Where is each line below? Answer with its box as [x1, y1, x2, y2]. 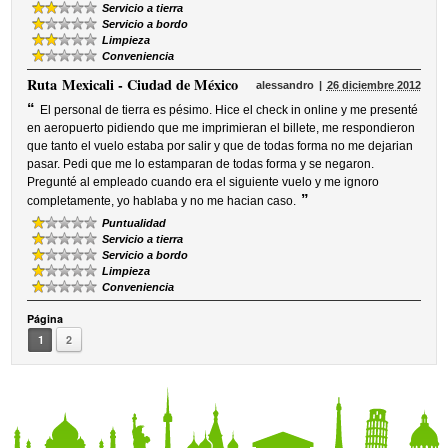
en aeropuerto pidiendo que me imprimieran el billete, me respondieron [27, 121, 416, 135]
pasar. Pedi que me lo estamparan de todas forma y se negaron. [27, 157, 375, 171]
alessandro [255, 79, 314, 91]
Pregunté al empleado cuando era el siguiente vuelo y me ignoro [27, 175, 380, 189]
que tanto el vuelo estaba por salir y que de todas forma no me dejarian [27, 139, 414, 153]
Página [27, 311, 64, 326]
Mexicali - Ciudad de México [62, 74, 239, 95]
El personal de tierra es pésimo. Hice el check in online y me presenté [40, 103, 419, 117]
